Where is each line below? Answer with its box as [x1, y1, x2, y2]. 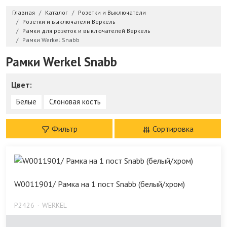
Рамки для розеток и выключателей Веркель [22, 27, 150, 35]
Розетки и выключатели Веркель [22, 18, 116, 26]
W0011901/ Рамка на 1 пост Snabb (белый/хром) [14, 179, 185, 190]
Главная [12, 9, 35, 17]
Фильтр [51, 124, 78, 134]
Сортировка [152, 124, 194, 134]
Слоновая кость [49, 97, 101, 107]
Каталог [45, 9, 68, 17]
